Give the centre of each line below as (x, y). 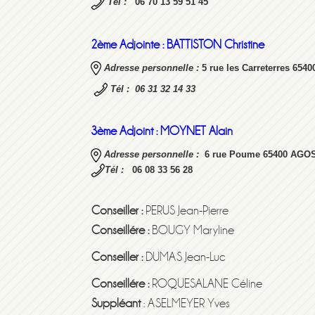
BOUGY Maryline (194, 231)
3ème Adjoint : (126, 131)
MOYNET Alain (197, 131)
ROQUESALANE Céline (206, 284)
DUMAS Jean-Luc (184, 257)
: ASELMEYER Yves (185, 304)
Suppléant (116, 304)
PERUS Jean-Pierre (186, 211)
